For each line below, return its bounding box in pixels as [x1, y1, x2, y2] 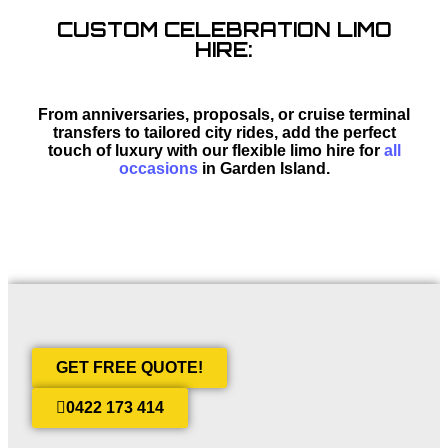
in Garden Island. [197, 159, 330, 177]
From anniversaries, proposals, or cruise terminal [38, 105, 410, 123]
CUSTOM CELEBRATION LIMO [56, 16, 392, 42]
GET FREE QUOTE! [56, 358, 203, 376]
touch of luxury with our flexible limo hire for [47, 141, 384, 159]
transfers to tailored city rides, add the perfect [52, 123, 396, 141]
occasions [118, 159, 198, 177]
